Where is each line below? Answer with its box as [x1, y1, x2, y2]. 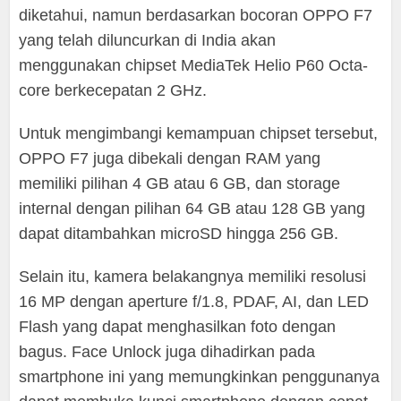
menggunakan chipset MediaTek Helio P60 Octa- [19, 55, 369, 74]
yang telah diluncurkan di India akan [19, 30, 277, 49]
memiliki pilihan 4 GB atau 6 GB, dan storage [19, 174, 341, 192]
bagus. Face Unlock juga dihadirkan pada [19, 342, 316, 361]
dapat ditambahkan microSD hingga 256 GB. [19, 224, 339, 243]
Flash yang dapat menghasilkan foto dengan [19, 317, 337, 336]
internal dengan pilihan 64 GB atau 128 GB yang [19, 199, 366, 218]
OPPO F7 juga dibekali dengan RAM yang [19, 149, 321, 167]
